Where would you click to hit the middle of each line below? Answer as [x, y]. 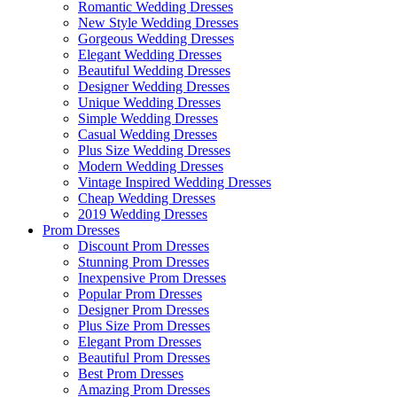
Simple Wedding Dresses [148, 118]
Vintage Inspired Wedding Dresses [175, 182]
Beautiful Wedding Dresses [154, 70]
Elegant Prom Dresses [140, 342]
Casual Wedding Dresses [148, 134]
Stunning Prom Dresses [144, 262]
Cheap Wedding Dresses [147, 198]
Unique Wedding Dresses [149, 102]
